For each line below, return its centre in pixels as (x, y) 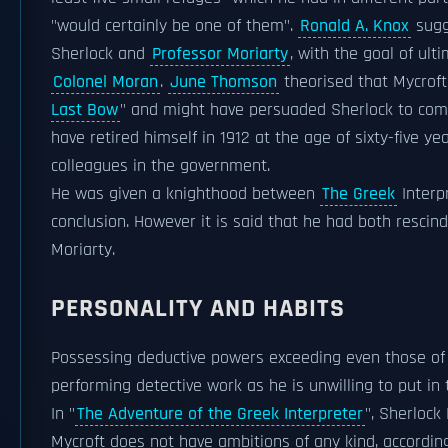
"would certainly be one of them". (174, 26)
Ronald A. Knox (354, 26)
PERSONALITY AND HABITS (198, 308)
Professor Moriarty (220, 54)
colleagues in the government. (160, 166)
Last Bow (84, 110)
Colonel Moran (105, 82)
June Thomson (223, 82)
